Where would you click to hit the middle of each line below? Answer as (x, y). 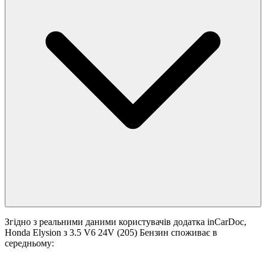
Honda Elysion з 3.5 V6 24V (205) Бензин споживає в (111, 233)
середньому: (29, 243)
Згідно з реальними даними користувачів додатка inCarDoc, (126, 222)
